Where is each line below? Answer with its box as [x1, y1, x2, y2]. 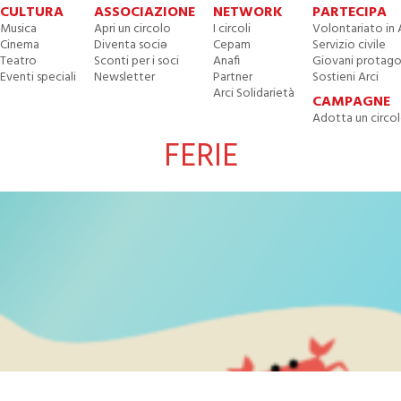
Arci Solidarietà [213, 83, 295, 104]
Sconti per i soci [94, 51, 180, 72]
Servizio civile [312, 35, 387, 55]
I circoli [213, 19, 252, 39]
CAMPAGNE [312, 90, 391, 114]
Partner [213, 67, 253, 88]
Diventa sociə [94, 35, 168, 55]
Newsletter [94, 67, 156, 88]
